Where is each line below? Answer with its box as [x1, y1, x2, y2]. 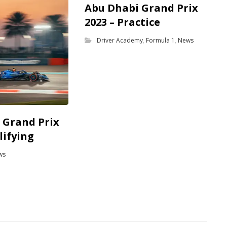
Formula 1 [145, 35, 175, 45]
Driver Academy [96, 35, 143, 45]
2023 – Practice [84, 15, 160, 29]
